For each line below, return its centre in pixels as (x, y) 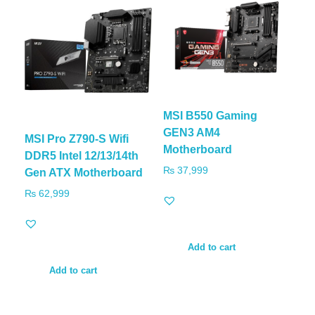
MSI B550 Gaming (210, 116)
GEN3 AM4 (191, 133)
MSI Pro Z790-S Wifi (77, 139)
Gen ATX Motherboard (84, 173)
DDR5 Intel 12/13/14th (82, 156)
